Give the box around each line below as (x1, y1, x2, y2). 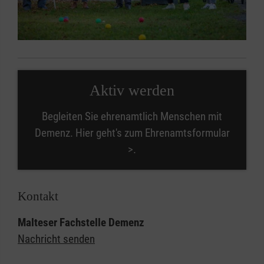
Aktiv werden (90, 81, 174, 99)
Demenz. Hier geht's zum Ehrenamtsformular (34, 126, 230, 140)
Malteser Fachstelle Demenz (18, 215, 144, 229)
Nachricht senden (18, 232, 95, 246)
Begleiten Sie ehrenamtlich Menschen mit (42, 109, 222, 123)
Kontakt (18, 189, 58, 203)
